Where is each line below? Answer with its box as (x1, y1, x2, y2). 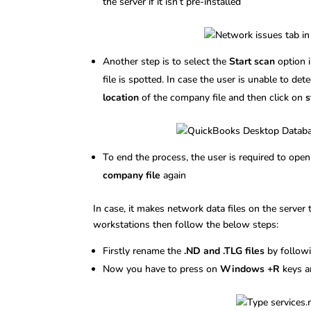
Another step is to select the (103, 54, 230, 68)
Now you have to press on (103, 262, 221, 276)
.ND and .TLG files (184, 244, 265, 258)
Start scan (229, 54, 276, 68)
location (103, 90, 142, 104)
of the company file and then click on (142, 90, 306, 104)
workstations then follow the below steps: (93, 217, 279, 231)
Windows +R (220, 262, 280, 276)
